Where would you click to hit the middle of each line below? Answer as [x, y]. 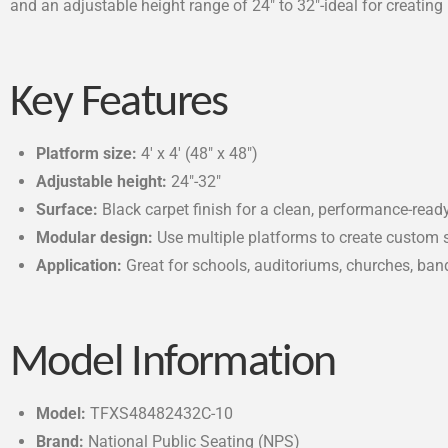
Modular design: [95, 237]
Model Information [173, 364]
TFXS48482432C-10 [160, 414]
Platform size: [87, 153]
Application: [79, 265]
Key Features [119, 103]
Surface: [67, 209]
